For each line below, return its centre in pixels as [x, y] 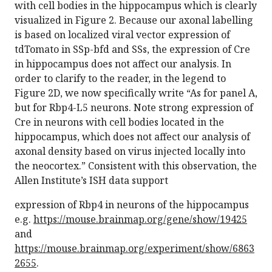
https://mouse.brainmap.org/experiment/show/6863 [134, 249]
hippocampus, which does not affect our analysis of [132, 137]
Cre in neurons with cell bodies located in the [119, 122]
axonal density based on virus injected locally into [130, 151]
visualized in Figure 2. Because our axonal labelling [134, 20]
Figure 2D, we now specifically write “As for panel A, [136, 93]
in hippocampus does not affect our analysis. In [123, 64]
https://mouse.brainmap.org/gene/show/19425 [140, 219]
